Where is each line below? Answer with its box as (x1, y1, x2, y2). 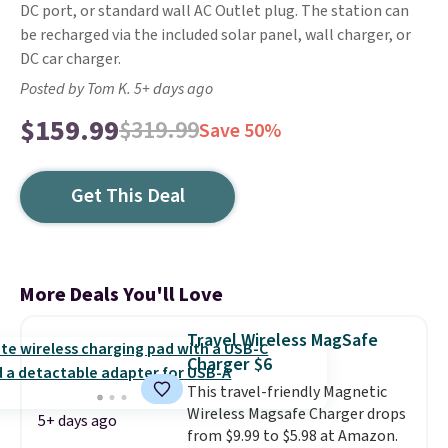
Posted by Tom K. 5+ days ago (20, 78, 213, 100)
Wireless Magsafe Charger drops (186, 403, 406, 425)
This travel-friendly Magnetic (186, 381, 387, 403)
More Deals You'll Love (20, 281, 223, 309)
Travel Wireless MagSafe (186, 328, 378, 353)
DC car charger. (20, 48, 121, 70)
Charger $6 (186, 352, 272, 377)
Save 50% (199, 117, 281, 145)
